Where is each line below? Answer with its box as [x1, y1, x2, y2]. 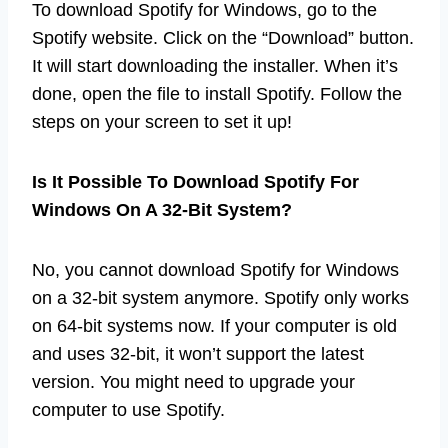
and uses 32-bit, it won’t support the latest [32, 343, 364, 364]
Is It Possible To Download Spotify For [32, 171, 359, 192]
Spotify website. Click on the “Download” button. [32, 27, 414, 48]
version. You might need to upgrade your [32, 371, 355, 392]
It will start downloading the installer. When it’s [32, 55, 398, 76]
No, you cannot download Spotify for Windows [32, 259, 399, 280]
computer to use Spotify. [32, 399, 225, 420]
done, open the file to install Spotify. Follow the [32, 83, 402, 104]
